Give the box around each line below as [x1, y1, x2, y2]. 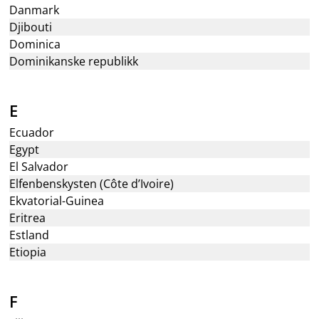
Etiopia [9, 244, 47, 260]
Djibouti [9, 19, 53, 35]
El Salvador [9, 159, 69, 174]
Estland [9, 227, 50, 243]
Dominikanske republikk [9, 53, 139, 69]
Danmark [9, 2, 60, 18]
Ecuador [9, 125, 55, 140]
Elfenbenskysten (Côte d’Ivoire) [9, 176, 174, 192]
